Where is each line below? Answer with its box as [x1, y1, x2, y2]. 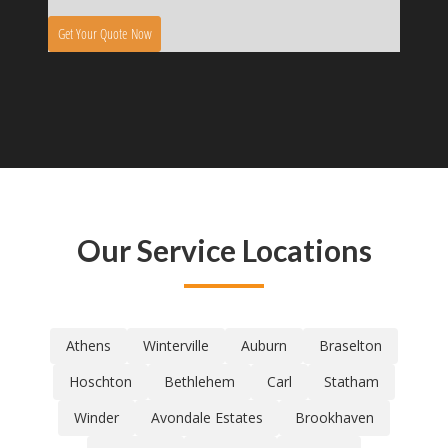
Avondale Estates [151, 408, 263, 428]
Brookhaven [295, 408, 374, 428]
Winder [74, 408, 119, 428]
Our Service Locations [76, 232, 372, 269]
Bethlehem [164, 372, 235, 392]
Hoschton [69, 372, 132, 392]
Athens [66, 336, 111, 356]
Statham [324, 372, 379, 392]
